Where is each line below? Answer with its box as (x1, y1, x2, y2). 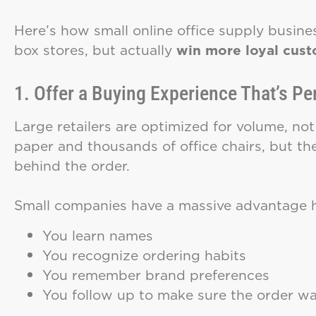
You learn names (42, 225, 153, 245)
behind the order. (14, 156, 130, 176)
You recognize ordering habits (42, 245, 246, 265)
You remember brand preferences (42, 265, 269, 284)
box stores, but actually (14, 39, 176, 59)
